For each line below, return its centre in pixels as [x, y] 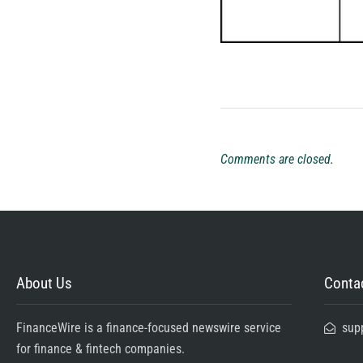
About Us [44, 283]
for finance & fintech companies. [100, 348]
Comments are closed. [277, 159]
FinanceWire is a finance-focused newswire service [149, 327]
